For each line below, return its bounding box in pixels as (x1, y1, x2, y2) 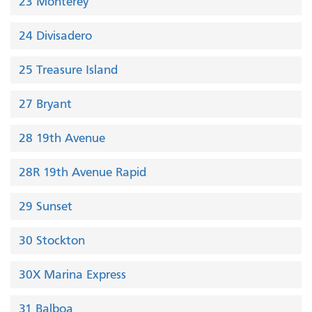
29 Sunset (19, 198, 72, 214)
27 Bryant (19, 96, 72, 112)
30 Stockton (19, 233, 85, 249)
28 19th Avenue (19, 130, 105, 146)
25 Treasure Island (19, 62, 118, 78)
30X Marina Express (19, 267, 126, 283)
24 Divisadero (19, 28, 92, 44)
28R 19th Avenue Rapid (19, 164, 146, 180)
